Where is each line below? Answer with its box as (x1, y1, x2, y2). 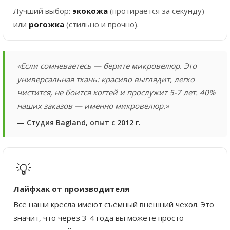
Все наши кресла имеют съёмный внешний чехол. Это (13, 199, 214, 209)
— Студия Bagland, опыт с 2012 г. (17, 117, 141, 127)
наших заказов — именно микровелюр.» (17, 100, 169, 111)
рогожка (29, 18, 64, 29)
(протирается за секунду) (108, 5, 204, 16)
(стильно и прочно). (64, 18, 139, 29)
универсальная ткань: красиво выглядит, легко (17, 73, 195, 84)
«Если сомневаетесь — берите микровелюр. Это (17, 60, 197, 71)
